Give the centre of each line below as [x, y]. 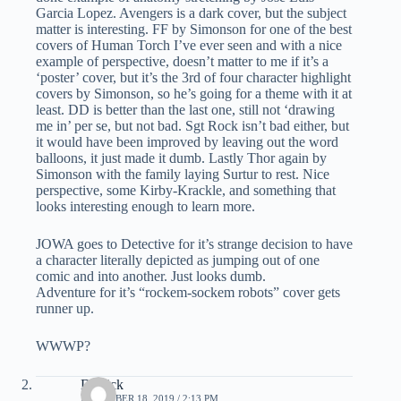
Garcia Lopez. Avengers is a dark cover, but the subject [191, 13]
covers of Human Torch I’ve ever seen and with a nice [189, 45]
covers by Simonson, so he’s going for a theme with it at [194, 93]
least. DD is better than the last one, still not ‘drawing [185, 109]
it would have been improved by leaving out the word [187, 141]
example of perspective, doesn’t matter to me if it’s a [182, 61]
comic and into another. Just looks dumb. [151, 276]
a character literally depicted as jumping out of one [178, 260]
